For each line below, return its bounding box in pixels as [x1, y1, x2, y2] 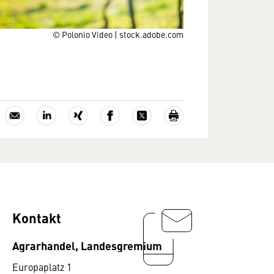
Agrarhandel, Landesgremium [12, 237, 162, 253]
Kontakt [12, 208, 61, 227]
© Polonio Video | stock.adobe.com [53, 28, 183, 40]
